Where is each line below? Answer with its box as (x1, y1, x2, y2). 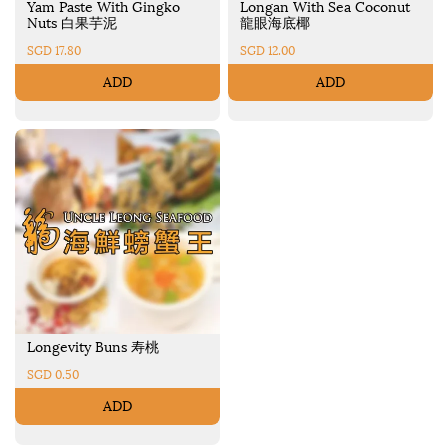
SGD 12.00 (240, 44, 295, 58)
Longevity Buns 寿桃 (27, 339, 159, 356)
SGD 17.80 (27, 44, 81, 58)
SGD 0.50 (27, 368, 79, 382)
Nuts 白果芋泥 (27, 15, 117, 32)
